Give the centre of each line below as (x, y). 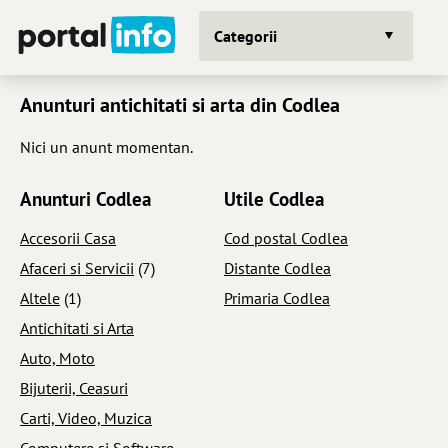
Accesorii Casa (68, 237)
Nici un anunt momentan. (106, 147)
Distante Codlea (277, 267)
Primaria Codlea (277, 297)
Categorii (245, 35)
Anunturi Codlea (85, 198)
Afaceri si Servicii (77, 267)
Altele (40, 297)
